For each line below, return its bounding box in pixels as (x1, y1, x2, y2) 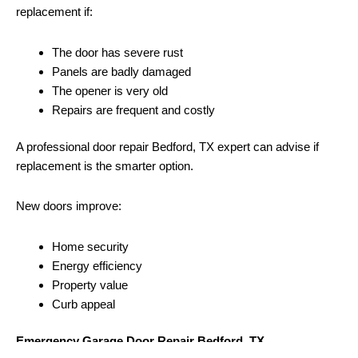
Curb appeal (52, 296, 115, 311)
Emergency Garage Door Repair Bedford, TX (16, 334, 265, 348)
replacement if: (16, 5, 93, 19)
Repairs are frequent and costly (52, 102, 215, 117)
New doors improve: (16, 199, 121, 213)
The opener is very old (52, 83, 168, 97)
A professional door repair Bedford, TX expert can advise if (16, 140, 319, 154)
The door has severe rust (52, 45, 183, 59)
